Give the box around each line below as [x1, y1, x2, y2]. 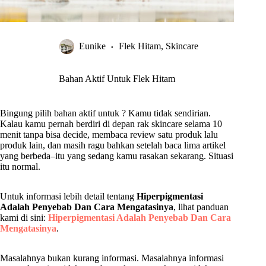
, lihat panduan [173, 202, 229, 213]
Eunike [79, 41, 106, 52]
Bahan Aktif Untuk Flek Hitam [59, 74, 176, 84]
